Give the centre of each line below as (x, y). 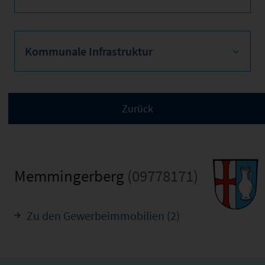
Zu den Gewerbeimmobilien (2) (103, 216)
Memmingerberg (71, 175)
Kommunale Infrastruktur (89, 51)
